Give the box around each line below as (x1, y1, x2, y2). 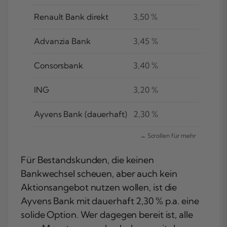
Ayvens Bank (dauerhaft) (34, 109, 127, 120)
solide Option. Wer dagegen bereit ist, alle (21, 209, 193, 221)
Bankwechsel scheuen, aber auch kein (21, 168, 177, 180)
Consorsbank (34, 60, 83, 71)
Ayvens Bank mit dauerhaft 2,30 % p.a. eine (21, 195, 199, 207)
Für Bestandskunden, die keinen (21, 154, 154, 166)
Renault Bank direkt (34, 12, 109, 22)
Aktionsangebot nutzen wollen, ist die (21, 181, 177, 194)
